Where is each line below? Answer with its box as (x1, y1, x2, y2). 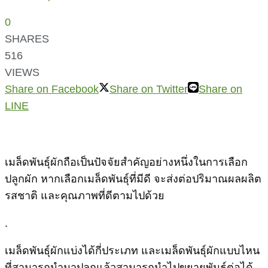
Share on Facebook (5, 83, 99, 95)
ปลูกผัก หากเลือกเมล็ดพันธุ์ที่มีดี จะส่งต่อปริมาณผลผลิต (5, 169, 261, 185)
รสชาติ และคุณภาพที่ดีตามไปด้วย (5, 186, 167, 202)
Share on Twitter (109, 83, 188, 95)
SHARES (5, 32, 49, 45)
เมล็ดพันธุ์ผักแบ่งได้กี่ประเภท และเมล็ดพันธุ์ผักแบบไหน (5, 241, 260, 257)
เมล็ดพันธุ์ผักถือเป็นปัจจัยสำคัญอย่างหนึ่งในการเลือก (5, 153, 248, 169)
